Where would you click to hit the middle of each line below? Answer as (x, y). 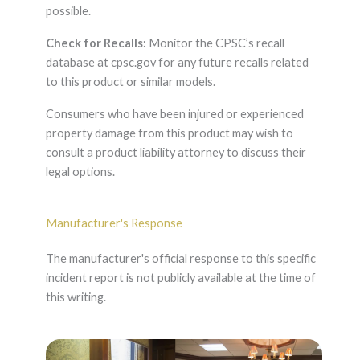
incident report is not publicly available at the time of (180, 278)
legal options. (80, 172)
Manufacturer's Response (114, 223)
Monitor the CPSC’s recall (215, 43)
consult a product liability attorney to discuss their (176, 153)
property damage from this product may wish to (169, 133)
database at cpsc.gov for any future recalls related (177, 63)
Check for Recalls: (96, 43)
